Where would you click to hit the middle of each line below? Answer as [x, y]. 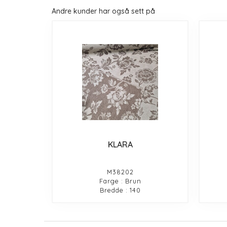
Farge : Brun [120, 181]
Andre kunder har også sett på [103, 11]
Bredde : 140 [120, 190]
